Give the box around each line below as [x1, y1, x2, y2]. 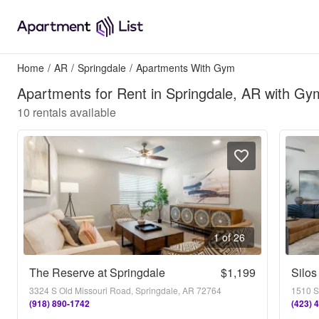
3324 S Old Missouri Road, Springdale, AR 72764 [29, 284, 221, 296]
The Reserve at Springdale [29, 264, 165, 281]
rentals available [33, 104, 116, 120]
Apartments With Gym [136, 61, 235, 75]
